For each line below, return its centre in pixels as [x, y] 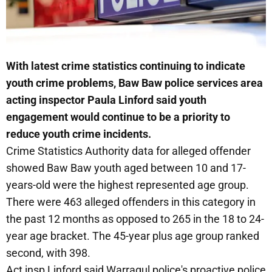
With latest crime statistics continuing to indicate [126, 66]
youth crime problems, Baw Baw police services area [134, 83]
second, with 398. [48, 253]
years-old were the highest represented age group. [127, 185]
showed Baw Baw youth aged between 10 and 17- [126, 168]
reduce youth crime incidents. [79, 134]
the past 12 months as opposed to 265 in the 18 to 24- [135, 219]
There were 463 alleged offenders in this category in [131, 202]
